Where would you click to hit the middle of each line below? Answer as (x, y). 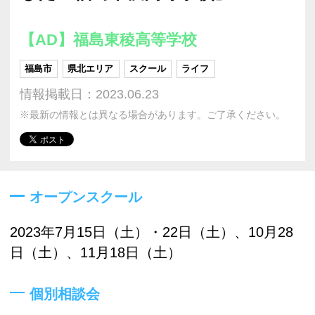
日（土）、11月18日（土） (96, 253)
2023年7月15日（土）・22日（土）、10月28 (152, 232)
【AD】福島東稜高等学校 (108, 39)
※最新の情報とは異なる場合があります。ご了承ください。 (153, 115)
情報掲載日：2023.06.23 (89, 94)
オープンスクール (86, 197)
